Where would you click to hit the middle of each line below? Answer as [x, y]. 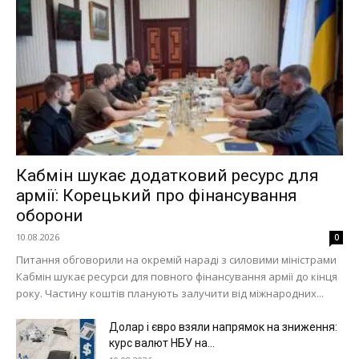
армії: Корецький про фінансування [157, 195]
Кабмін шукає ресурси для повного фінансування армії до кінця [177, 276]
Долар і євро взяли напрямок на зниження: [223, 327]
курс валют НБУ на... [162, 343]
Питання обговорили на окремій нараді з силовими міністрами [176, 259]
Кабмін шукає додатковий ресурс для [167, 175]
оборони [50, 215]
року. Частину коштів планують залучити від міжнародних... [170, 293]
